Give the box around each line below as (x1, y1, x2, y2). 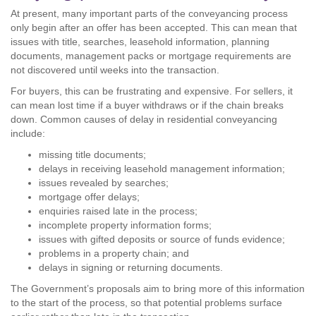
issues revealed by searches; (39, 177, 169, 188)
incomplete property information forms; (39, 219, 212, 231)
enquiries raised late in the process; (39, 205, 197, 217)
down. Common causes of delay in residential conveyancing (11, 114, 277, 125)
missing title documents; (39, 149, 146, 160)
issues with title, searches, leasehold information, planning (11, 36, 269, 47)
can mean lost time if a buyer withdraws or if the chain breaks (11, 99, 284, 111)
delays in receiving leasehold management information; (39, 163, 285, 174)
